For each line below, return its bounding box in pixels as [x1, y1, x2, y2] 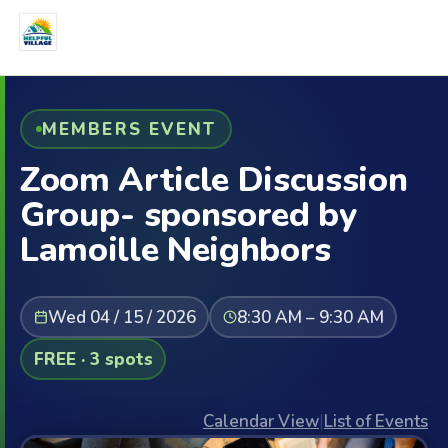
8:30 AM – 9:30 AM [236, 305, 384, 329]
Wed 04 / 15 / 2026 [47, 305, 196, 329]
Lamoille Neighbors [20, 227, 331, 273]
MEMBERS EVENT [41, 117, 217, 141]
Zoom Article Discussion [20, 157, 408, 203]
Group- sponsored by [20, 192, 357, 238]
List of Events [324, 410, 428, 433]
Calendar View [203, 410, 319, 433]
